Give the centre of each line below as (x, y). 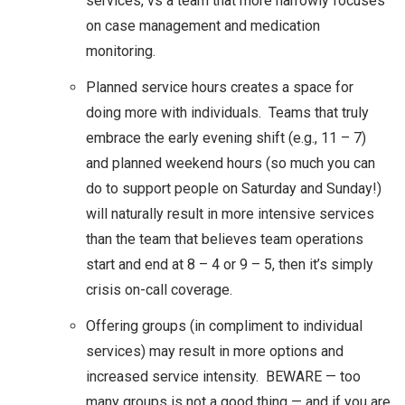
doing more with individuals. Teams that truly (227, 112)
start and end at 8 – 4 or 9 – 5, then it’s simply (230, 264)
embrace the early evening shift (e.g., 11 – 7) (226, 137)
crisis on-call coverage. (159, 289)
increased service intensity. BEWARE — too (223, 376)
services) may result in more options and (215, 351)
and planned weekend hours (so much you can (231, 163)
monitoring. (121, 51)
